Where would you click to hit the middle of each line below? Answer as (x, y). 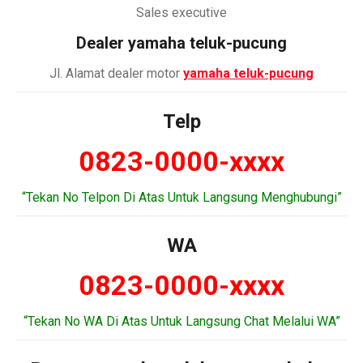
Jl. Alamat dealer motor (116, 73)
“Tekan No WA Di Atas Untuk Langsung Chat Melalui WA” (181, 321)
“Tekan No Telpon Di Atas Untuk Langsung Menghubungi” (181, 197)
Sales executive (181, 13)
